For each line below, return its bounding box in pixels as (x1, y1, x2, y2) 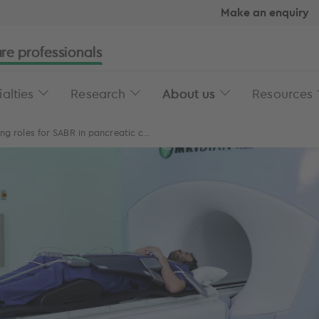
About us (162, 85, 216, 101)
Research (70, 85, 126, 101)
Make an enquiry (221, 5, 309, 19)
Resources (252, 85, 313, 101)
